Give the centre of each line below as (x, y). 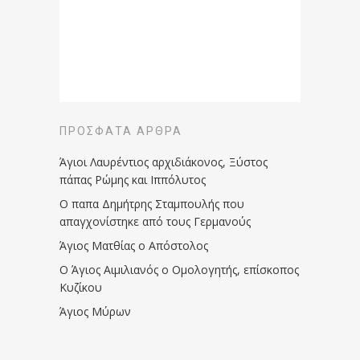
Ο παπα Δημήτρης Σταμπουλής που (152, 203)
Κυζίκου (81, 287)
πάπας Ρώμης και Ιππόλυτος (133, 179)
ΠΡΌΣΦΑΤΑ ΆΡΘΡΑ (121, 131)
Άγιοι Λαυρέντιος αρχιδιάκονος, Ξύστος (164, 162)
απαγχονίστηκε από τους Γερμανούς (155, 221)
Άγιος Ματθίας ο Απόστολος (134, 245)
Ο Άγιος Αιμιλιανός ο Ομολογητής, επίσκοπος (179, 269)
